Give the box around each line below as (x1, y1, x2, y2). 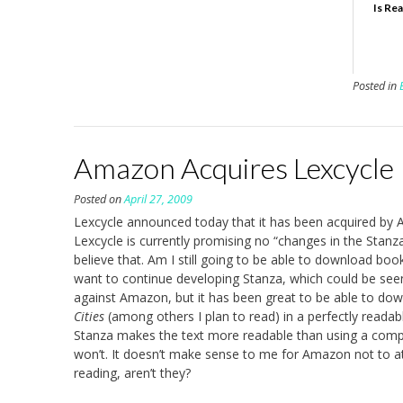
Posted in (353, 78, 400, 94)
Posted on (74, 192, 124, 208)
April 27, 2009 (124, 192, 193, 208)
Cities (74, 308, 104, 326)
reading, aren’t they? (74, 364, 191, 382)
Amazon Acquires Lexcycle (74, 150, 394, 186)
